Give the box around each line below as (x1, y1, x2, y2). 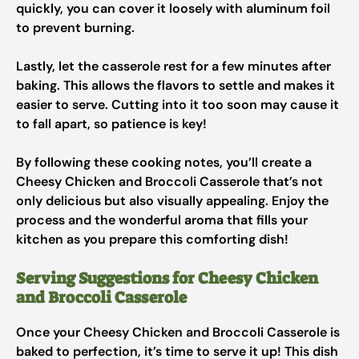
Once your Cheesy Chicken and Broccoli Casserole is (16, 324, 340, 341)
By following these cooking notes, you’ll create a (16, 154, 312, 171)
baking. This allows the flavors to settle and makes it (16, 77, 335, 94)
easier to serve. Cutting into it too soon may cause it (16, 96, 339, 113)
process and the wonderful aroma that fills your (16, 212, 308, 228)
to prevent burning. (16, 19, 135, 36)
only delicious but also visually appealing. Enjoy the (16, 192, 329, 209)
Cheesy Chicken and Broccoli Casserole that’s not (16, 173, 323, 190)
